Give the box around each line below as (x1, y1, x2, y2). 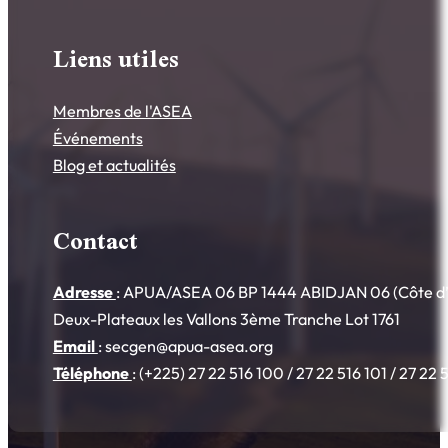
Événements (52, 127, 143, 148)
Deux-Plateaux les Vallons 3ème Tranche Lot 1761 (52, 309, 400, 330)
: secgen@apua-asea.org (97, 336, 273, 357)
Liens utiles (52, 31, 179, 87)
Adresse (52, 282, 116, 303)
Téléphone (52, 363, 132, 384)
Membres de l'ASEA (52, 100, 192, 121)
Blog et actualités (52, 154, 176, 175)
